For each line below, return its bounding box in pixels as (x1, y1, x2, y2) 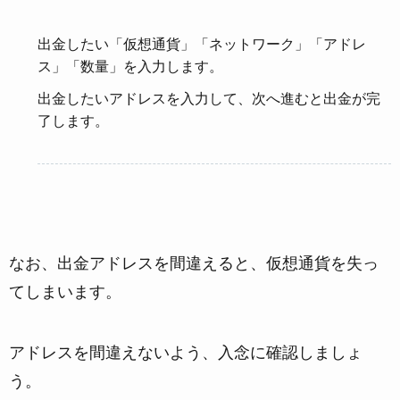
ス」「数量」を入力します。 (37, 57, 224, 74)
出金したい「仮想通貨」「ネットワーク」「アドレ (37, 35, 367, 52)
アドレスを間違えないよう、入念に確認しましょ (9, 343, 362, 362)
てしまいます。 (9, 283, 121, 302)
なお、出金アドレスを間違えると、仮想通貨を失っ (9, 254, 379, 273)
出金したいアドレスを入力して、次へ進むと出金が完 (37, 89, 381, 106)
